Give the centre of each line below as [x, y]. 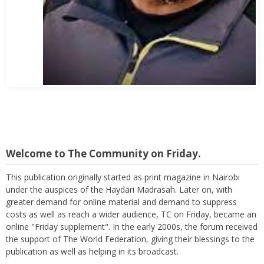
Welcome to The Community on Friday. [103, 141]
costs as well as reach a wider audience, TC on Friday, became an [131, 202]
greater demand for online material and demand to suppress [121, 189]
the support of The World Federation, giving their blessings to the [130, 226]
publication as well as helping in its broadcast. [92, 239]
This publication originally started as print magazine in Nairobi [123, 164]
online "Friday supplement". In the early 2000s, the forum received [132, 214]
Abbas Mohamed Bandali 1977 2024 [82, 61]
